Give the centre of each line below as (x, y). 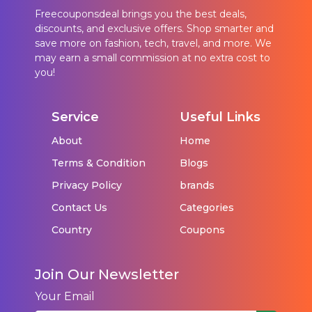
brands (197, 185)
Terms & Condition (99, 163)
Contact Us (80, 207)
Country (72, 229)
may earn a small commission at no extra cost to (153, 57)
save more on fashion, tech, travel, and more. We (153, 43)
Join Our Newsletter (107, 274)
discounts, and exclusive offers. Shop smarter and (154, 28)
